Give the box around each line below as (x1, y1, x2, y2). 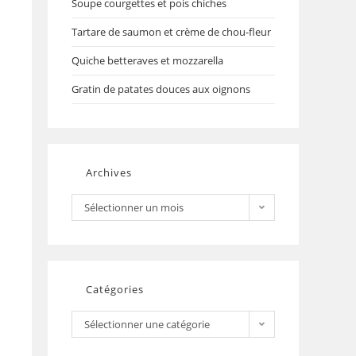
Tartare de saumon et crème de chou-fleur (72, 25, 271, 39)
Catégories (86, 282, 144, 296)
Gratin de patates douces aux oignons (72, 82, 250, 96)
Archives (86, 165, 132, 180)
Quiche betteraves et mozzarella (72, 53, 223, 68)
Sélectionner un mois (84, 200, 184, 215)
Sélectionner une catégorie (84, 317, 210, 331)
